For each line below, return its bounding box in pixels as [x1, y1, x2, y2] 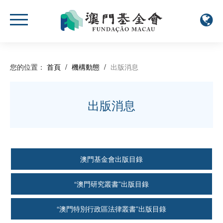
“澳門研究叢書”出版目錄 [74, 178, 149, 189]
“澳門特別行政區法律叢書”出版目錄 [57, 203, 166, 214]
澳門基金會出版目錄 [80, 153, 143, 164]
